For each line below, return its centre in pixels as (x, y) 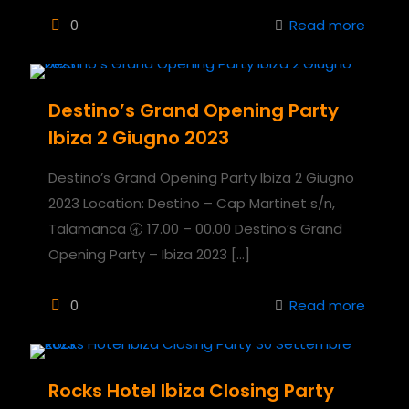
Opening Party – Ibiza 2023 (138, 254)
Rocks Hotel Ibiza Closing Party (191, 390)
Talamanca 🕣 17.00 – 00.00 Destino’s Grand (195, 228)
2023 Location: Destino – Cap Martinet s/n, (192, 203)
